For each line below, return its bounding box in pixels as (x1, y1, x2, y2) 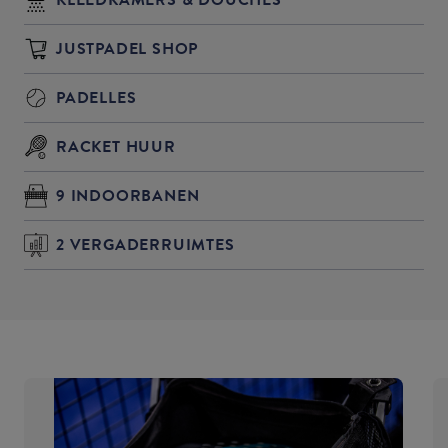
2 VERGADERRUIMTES (56, 232, 235, 257)
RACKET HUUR (56, 134, 176, 159)
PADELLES (56, 85, 137, 110)
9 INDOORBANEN (56, 183, 200, 208)
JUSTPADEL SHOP (56, 36, 199, 61)
